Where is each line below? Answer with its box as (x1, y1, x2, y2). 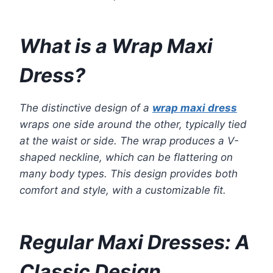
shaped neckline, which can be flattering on (19, 151, 233, 164)
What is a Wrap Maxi (19, 34, 213, 58)
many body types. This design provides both (19, 168, 238, 180)
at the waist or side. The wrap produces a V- (19, 135, 239, 147)
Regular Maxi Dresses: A (19, 230, 250, 255)
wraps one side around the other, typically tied (19, 118, 247, 131)
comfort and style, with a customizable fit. (19, 184, 226, 197)
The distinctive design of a (19, 102, 152, 115)
